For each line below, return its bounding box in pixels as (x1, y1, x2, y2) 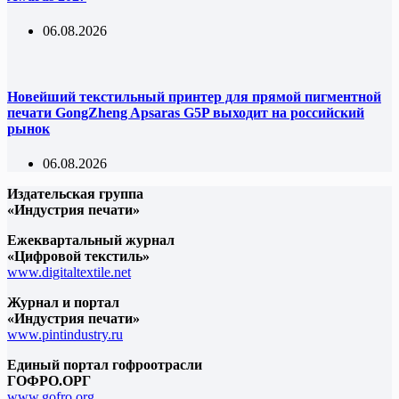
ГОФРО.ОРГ (7, 372, 91, 388)
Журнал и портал (7, 294, 119, 310)
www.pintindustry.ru (7, 326, 123, 342)
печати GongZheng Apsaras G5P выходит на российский (7, 104, 364, 120)
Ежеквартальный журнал (7, 232, 175, 248)
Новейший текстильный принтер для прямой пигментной (7, 88, 381, 104)
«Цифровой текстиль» (7, 248, 150, 264)
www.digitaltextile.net (7, 264, 131, 280)
